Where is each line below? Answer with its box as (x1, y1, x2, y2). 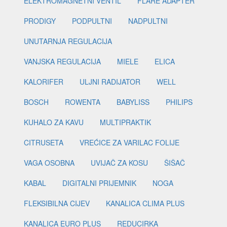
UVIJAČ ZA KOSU (91, 158, 148, 168)
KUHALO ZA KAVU (24, 117, 84, 128)
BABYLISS (117, 97, 149, 107)
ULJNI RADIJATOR (80, 77, 140, 87)
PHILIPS (166, 97, 193, 107)
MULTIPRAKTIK (100, 117, 151, 128)
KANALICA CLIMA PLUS (106, 198, 184, 209)
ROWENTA (65, 97, 100, 107)
